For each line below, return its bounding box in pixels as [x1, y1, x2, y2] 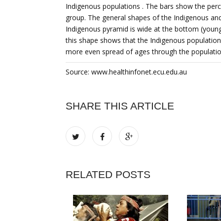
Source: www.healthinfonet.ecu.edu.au [66, 67, 187, 76]
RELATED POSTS [66, 169, 150, 180]
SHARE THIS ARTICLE [66, 100, 174, 111]
